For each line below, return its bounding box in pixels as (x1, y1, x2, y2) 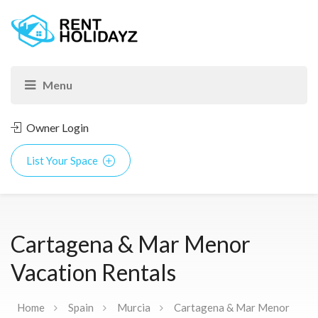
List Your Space (26, 153, 100, 167)
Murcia (117, 300, 150, 314)
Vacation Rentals (11, 258, 176, 286)
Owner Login (24, 120, 89, 134)
